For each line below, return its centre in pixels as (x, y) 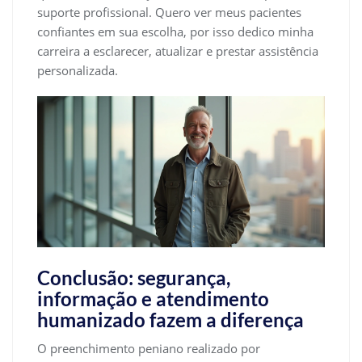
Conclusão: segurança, (134, 277)
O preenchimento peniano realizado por (149, 348)
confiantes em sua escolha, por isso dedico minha (175, 31)
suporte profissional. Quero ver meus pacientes (169, 12)
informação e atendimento (153, 298)
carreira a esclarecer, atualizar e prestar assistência (178, 51)
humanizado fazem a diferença (170, 319)
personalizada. (78, 70)
